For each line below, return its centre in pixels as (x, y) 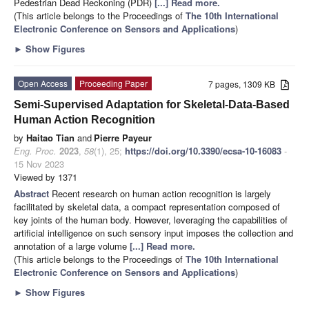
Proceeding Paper (113, 83)
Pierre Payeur (123, 137)
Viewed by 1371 (46, 177)
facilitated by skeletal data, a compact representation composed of (147, 206)
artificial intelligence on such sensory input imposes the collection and (153, 232)
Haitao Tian (50, 137)
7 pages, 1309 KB (245, 83)
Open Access (43, 83)
